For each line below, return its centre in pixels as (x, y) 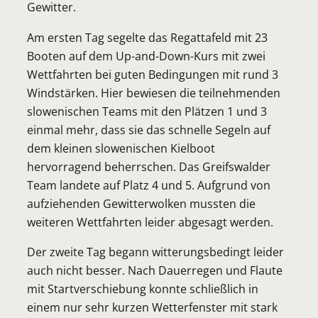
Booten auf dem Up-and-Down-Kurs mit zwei (146, 55)
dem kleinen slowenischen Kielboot (121, 148)
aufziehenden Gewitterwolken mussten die (141, 203)
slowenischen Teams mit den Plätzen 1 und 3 (147, 111)
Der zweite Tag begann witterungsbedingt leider (155, 252)
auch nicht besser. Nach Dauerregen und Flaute (155, 270)
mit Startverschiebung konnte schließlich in (143, 289)
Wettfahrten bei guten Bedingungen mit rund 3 (153, 74)
